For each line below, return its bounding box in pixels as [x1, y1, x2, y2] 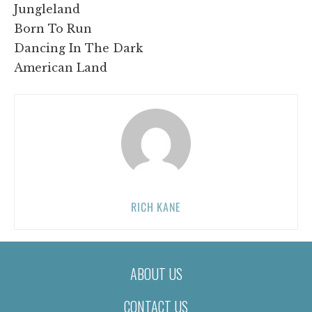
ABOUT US [130, 263, 182, 284]
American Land [14, 60, 107, 75]
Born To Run [14, 21, 92, 36]
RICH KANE [131, 198, 181, 215]
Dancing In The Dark [14, 40, 143, 55]
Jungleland [14, 1, 80, 16]
